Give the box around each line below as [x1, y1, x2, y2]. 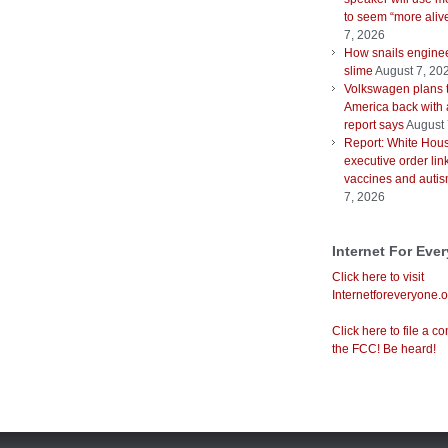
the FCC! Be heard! [332, 342, 436, 357]
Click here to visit [332, 270, 424, 285]
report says [344, 118, 404, 133]
